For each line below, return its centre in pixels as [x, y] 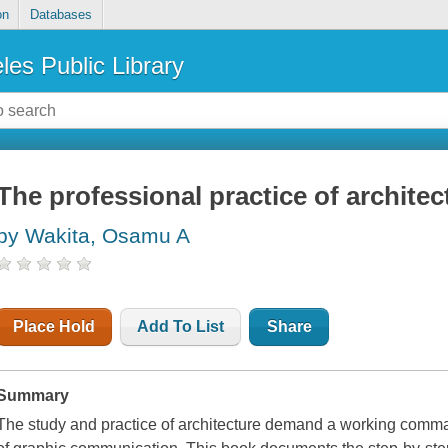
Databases [60, 15]
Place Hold [54, 327]
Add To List [181, 327]
